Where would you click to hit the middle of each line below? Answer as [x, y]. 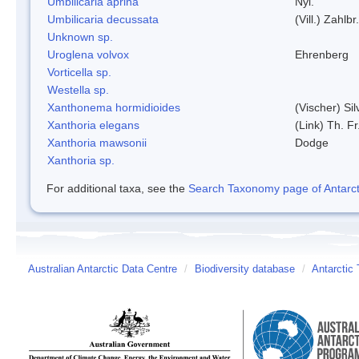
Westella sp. [78, 89]
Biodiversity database [245, 269]
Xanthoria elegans [93, 125]
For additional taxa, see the [117, 188]
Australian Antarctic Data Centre [103, 269]
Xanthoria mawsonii [97, 142]
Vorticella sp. [79, 72]
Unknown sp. [80, 36]
